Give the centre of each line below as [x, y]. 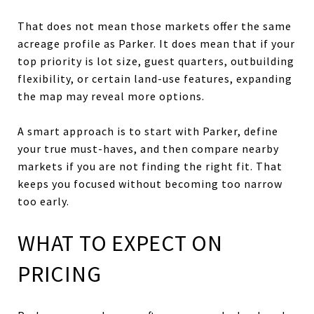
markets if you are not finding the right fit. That [150, 166]
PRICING [60, 274]
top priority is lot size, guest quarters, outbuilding [156, 61]
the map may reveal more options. [111, 96]
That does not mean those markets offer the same [155, 26]
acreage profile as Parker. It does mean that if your [156, 43]
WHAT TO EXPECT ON [120, 243]
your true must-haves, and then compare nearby [148, 148]
